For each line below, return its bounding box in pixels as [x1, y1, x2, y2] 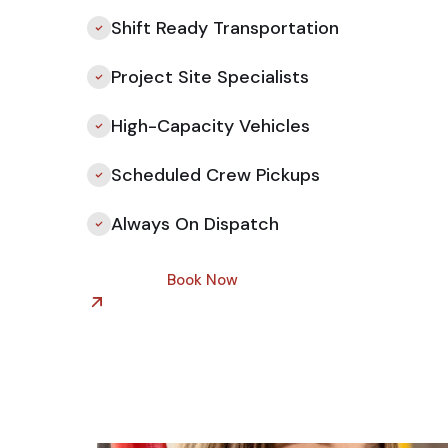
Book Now [167, 270, 238, 290]
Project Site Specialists [111, 65, 309, 89]
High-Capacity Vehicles [111, 114, 310, 138]
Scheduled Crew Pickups [111, 163, 320, 187]
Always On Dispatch [111, 212, 279, 236]
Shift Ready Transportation [111, 16, 339, 40]
